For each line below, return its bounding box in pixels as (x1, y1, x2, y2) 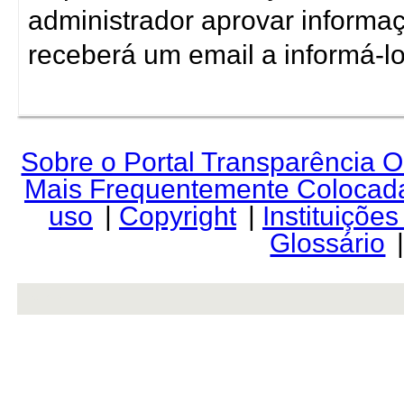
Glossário (270, 227, 386, 258)
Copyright (118, 200, 236, 231)
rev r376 (31, 293, 62, 302)
